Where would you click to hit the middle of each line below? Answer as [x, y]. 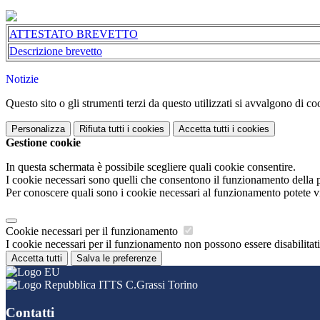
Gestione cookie [43, 143]
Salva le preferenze [116, 259]
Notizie [22, 79]
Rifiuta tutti [102, 129]
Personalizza [38, 129]
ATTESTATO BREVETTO [74, 34]
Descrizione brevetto [56, 51]
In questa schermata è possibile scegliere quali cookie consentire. [151, 167]
